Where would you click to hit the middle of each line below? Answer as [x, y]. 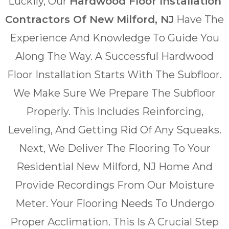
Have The [199, 20]
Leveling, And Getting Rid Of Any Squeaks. [114, 130]
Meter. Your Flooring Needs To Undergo [114, 204]
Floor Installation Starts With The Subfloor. [114, 75]
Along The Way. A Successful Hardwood [114, 56]
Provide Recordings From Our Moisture [114, 185]
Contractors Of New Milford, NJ [89, 20]
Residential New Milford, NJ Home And [114, 167]
